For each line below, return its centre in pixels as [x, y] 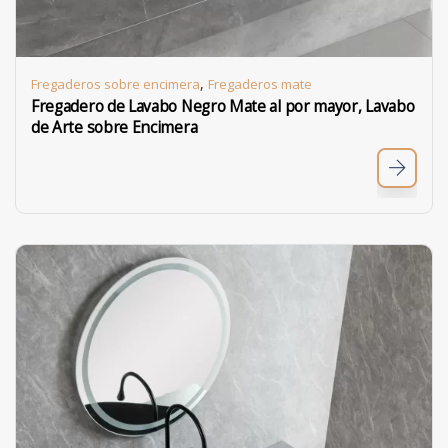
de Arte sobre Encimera [114, 127]
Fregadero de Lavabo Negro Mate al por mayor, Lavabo [223, 106]
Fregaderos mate [260, 84]
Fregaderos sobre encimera [115, 84]
